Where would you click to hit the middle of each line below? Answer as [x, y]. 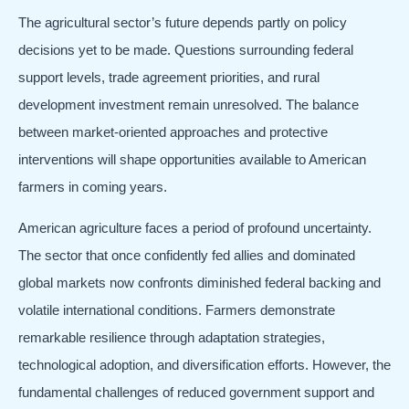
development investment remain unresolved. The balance [189, 105]
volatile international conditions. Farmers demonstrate [177, 309]
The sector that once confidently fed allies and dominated [187, 255]
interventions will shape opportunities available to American [192, 160]
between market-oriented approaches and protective [173, 132]
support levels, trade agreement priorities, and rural [169, 78]
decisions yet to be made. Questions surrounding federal [186, 50]
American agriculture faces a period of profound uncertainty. [195, 227]
